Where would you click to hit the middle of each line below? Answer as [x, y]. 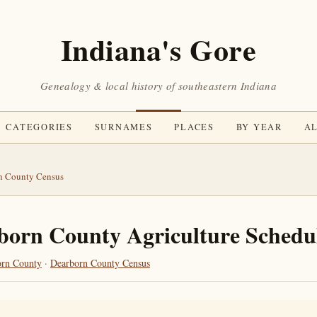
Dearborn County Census [100, 263]
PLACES [194, 127]
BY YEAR [259, 127]
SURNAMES [123, 127]
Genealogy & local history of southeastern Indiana [158, 86]
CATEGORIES [39, 127]
